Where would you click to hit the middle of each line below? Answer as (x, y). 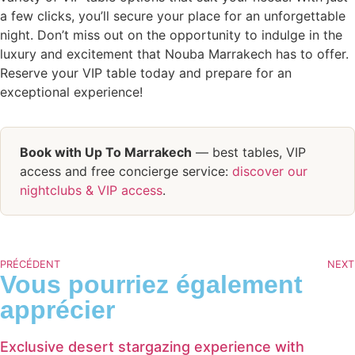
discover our (270, 172)
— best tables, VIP (249, 153)
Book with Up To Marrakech (106, 153)
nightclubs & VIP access (91, 191)
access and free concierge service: (126, 172)
